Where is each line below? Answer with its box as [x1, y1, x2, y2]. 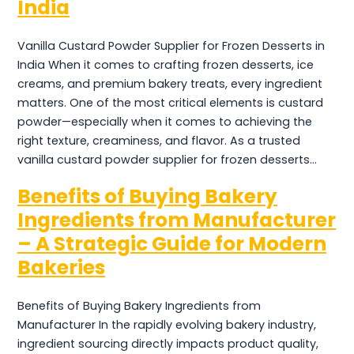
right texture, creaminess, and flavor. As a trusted [17, 132, 300, 149]
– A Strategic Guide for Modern [17, 230, 326, 258]
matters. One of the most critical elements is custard [17, 94, 323, 111]
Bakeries [17, 254, 105, 282]
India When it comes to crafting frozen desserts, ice [17, 56, 314, 73]
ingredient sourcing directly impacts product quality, [17, 335, 318, 352]
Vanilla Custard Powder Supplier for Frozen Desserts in [17, 37, 325, 54]
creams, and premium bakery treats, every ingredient [17, 75, 322, 92]
